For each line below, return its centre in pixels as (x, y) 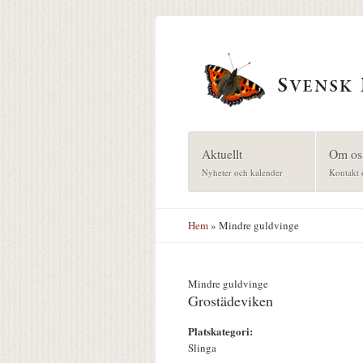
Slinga (202, 348)
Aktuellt (222, 153)
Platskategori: (222, 331)
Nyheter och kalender (242, 172)
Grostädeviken (231, 301)
